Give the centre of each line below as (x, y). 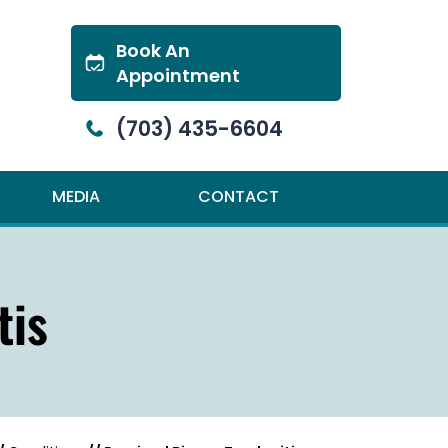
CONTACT (238, 196)
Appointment (178, 75)
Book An (153, 50)
